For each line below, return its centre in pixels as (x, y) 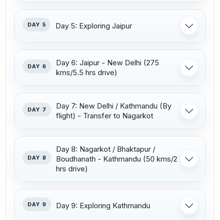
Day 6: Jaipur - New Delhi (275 (108, 62)
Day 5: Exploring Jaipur (94, 26)
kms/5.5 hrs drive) (87, 72)
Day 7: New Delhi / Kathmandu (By (114, 106)
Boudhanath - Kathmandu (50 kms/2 (117, 159)
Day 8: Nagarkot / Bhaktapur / (106, 149)
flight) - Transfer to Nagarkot (105, 115)
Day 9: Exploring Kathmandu (103, 205)
